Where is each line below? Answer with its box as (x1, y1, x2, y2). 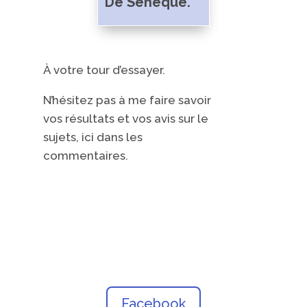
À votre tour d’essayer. (42, 62, 165, 77)
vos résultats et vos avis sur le (42, 111, 208, 125)
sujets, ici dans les (42, 130, 143, 144)
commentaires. (42, 148, 128, 162)
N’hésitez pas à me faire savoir (42, 93, 211, 107)
